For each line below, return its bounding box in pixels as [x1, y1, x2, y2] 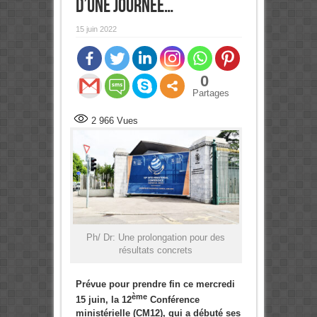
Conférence [146, 294, 200, 306]
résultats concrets [119, 244, 192, 255]
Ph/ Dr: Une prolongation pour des [86, 231, 225, 243]
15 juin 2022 [75, 25, 117, 34]
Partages [192, 88, 229, 99]
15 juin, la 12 [75, 294, 132, 306]
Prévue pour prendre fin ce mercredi [75, 278, 235, 289]
